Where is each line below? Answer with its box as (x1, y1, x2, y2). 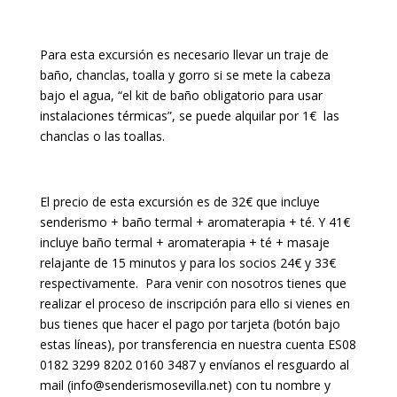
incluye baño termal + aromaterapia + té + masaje (39, 233, 330, 251)
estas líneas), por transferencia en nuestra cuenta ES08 (39, 335, 356, 353)
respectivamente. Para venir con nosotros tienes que (39, 274, 346, 292)
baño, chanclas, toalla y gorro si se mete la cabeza (39, 66, 331, 83)
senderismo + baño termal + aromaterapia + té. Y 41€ (39, 213, 350, 230)
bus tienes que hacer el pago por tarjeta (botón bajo (39, 315, 340, 332)
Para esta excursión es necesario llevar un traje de (39, 45, 329, 63)
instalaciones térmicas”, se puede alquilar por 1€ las (39, 106, 339, 124)
